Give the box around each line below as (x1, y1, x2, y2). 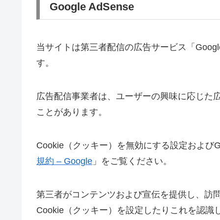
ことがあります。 (36, 107, 107, 117)
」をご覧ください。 (92, 156, 172, 166)
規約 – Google (36, 156, 92, 166)
